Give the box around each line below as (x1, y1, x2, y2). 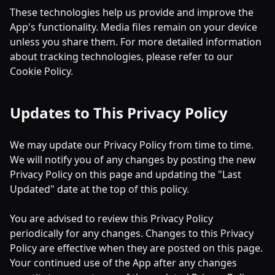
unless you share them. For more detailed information (10, 35, 261, 48)
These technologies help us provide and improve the (10, 6, 254, 19)
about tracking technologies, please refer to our (10, 50, 233, 63)
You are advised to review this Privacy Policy (10, 212, 213, 225)
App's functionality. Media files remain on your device (10, 20, 257, 34)
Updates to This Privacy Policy (10, 103, 228, 123)
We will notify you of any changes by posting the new (10, 153, 256, 166)
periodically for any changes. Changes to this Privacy (10, 227, 254, 240)
